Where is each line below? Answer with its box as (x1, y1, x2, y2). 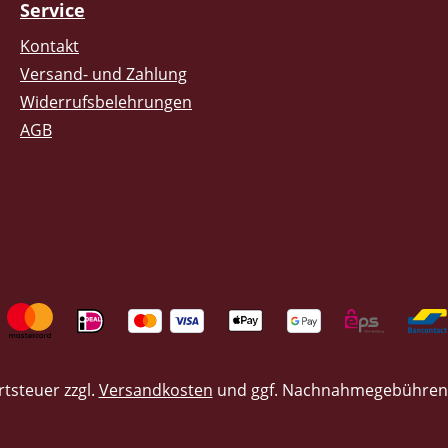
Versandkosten (98, 379, 213, 401)
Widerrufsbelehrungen (20, 91, 192, 113)
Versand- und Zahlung (20, 63, 187, 85)
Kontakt (20, 35, 79, 57)
